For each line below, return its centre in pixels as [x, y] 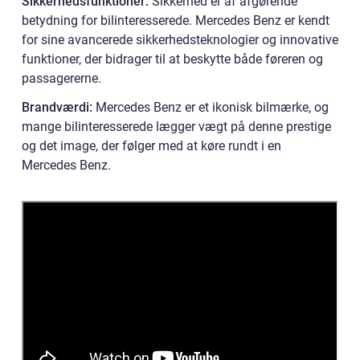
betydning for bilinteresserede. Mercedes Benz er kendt [176, 20]
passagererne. [61, 78]
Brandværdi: [57, 107]
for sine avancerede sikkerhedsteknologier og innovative [180, 39]
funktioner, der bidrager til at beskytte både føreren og [172, 59]
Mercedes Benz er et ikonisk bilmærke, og [211, 107]
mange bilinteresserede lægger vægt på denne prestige [176, 126]
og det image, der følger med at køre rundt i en [151, 145]
